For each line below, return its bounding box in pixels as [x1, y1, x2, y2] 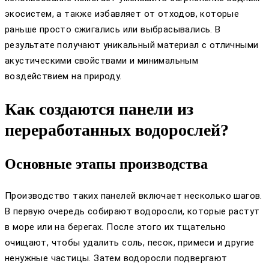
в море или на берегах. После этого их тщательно [5, 221, 226, 232]
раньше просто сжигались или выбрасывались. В [5, 24, 221, 35]
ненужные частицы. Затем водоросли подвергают [5, 252, 228, 264]
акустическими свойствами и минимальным [5, 55, 199, 67]
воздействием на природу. [5, 71, 122, 82]
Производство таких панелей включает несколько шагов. [5, 190, 262, 201]
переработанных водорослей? [5, 120, 229, 139]
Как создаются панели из [5, 99, 193, 118]
